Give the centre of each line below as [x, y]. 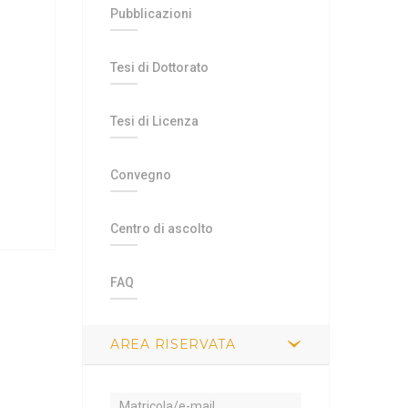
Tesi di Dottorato [159, 67]
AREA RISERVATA [173, 344]
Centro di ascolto [162, 229]
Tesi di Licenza [154, 121]
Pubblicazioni [151, 14]
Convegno [141, 175]
